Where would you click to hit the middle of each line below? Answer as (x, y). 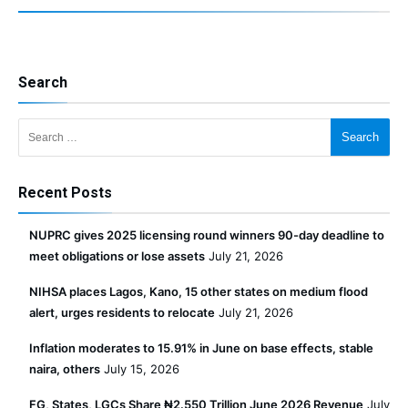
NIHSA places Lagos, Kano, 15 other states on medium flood (199, 291)
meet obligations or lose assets (117, 256)
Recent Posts (65, 193)
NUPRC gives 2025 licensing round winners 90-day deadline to (207, 235)
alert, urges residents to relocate (122, 312)
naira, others (65, 369)
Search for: (27, 117)
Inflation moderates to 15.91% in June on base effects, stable (201, 348)
